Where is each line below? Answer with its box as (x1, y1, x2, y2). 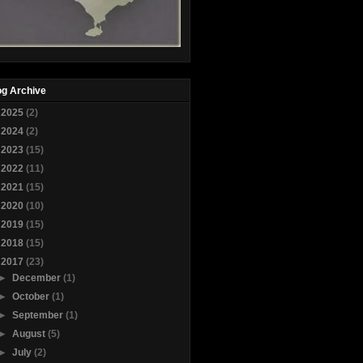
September (11, 310, 66, 322)
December (11, 272, 63, 284)
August (11, 328, 48, 340)
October (11, 291, 52, 303)
